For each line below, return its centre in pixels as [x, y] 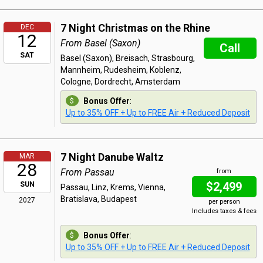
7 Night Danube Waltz [112, 157]
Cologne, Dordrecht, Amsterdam [120, 82]
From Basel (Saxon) [100, 43]
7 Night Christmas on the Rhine [135, 28]
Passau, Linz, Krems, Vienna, [113, 187]
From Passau [87, 172]
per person [224, 202]
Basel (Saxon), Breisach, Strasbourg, [127, 58]
